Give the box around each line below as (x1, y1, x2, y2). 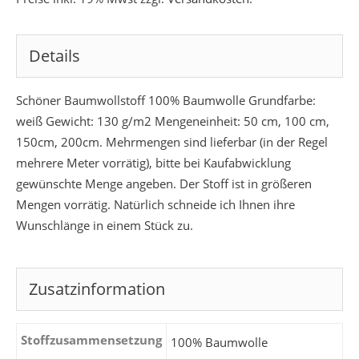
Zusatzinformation (28, 278, 165, 301)
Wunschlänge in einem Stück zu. (15, 217, 193, 234)
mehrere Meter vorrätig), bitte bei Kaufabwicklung (15, 155, 291, 171)
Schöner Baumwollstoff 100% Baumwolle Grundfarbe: (15, 92, 316, 109)
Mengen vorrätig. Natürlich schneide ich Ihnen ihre (15, 196, 295, 213)
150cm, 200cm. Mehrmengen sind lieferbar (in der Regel (15, 134, 328, 151)
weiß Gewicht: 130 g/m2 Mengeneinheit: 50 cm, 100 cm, (15, 113, 329, 130)
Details (28, 45, 80, 67)
